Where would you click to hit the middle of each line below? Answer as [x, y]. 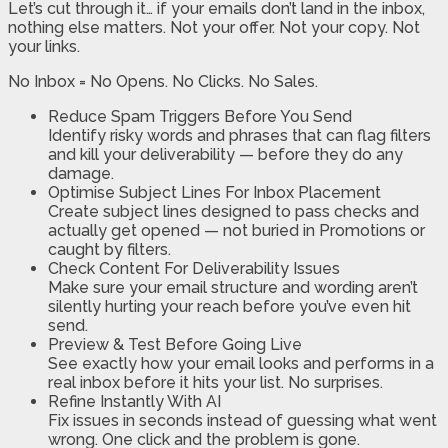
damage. [81, 174]
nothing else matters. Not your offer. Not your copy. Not [214, 28]
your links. [44, 47]
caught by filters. [109, 250]
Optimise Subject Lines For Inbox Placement [214, 193]
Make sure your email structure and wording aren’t [233, 288]
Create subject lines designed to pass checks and [233, 212]
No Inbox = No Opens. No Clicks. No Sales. [163, 82]
